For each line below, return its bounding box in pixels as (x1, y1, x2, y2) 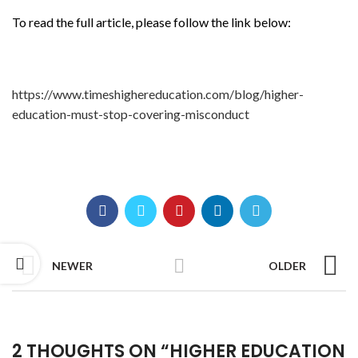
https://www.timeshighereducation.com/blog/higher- (12, 86, 304, 101)
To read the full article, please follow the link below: (12, 14, 291, 30)
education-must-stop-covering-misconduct (12, 106, 249, 121)
